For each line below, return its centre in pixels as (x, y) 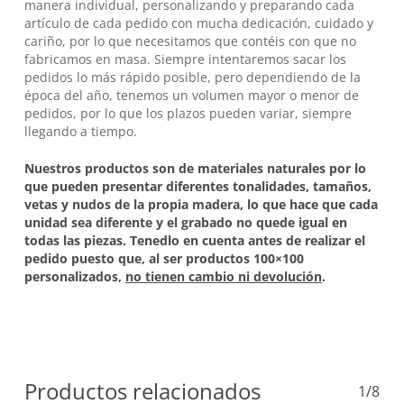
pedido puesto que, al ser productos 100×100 (164, 259)
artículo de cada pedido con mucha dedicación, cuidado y (198, 23)
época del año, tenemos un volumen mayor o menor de (191, 96)
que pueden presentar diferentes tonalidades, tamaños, (197, 187)
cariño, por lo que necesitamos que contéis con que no (190, 41)
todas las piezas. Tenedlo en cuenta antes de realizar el (194, 241)
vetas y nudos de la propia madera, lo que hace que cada (201, 205)
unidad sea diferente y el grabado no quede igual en (185, 223)
